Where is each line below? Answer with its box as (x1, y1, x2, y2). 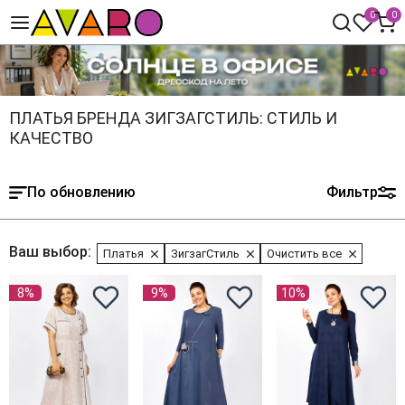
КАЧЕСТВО (9, 128, 93, 147)
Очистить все (267, 247, 342, 260)
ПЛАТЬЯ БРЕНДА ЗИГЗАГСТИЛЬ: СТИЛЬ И (9, 108, 337, 127)
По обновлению (27, 184, 136, 201)
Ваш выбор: (9, 243, 91, 260)
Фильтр (326, 184, 378, 201)
